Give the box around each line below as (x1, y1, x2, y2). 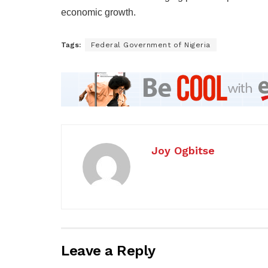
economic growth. (61, 7, 136, 18)
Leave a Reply (61, 242, 156, 259)
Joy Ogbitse (151, 144, 215, 157)
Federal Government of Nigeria (91, 41, 211, 50)
